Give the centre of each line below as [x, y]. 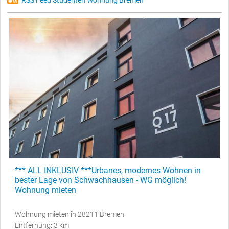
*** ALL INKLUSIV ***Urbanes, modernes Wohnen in [108, 171]
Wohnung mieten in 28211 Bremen [70, 214]
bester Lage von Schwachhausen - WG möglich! [100, 180]
